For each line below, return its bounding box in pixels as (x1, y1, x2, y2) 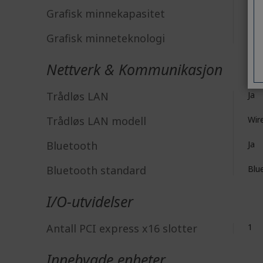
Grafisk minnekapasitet (46, 6, 165, 21)
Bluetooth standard (46, 163, 146, 177)
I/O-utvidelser (46, 191, 133, 211)
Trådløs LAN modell (46, 114, 146, 128)
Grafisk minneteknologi (46, 31, 165, 45)
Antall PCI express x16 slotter (46, 221, 197, 235)
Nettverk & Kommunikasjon (46, 59, 222, 79)
